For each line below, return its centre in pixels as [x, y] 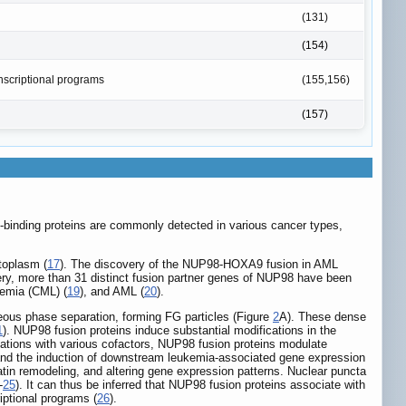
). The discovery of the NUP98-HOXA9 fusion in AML [199, 264]
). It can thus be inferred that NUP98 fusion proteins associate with [190, 384]
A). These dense [323, 316]
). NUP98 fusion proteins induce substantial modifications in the [169, 330]
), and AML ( [112, 291]
